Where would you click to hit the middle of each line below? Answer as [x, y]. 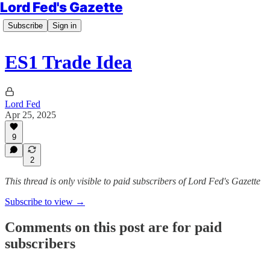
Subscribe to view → [45, 202]
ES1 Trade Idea [68, 62]
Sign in [64, 26]
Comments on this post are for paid [113, 227]
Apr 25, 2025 [30, 115]
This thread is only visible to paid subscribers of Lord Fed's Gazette [133, 181]
